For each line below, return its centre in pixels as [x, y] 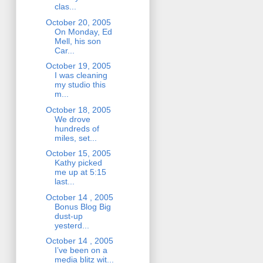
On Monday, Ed [83, 31]
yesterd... [72, 225]
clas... [65, 7]
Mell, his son [77, 41]
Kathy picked [78, 163]
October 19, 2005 [78, 66]
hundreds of [77, 128]
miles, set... [75, 138]
